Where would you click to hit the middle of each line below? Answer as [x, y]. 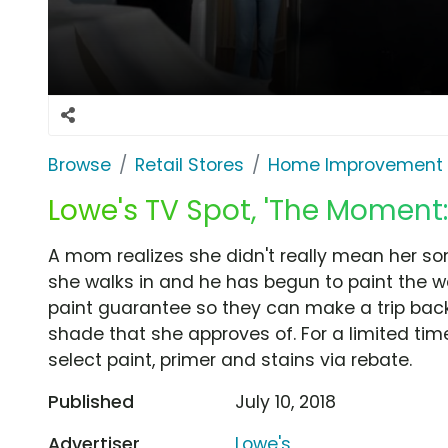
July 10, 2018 [286, 401]
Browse [79, 164]
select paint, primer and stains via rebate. [230, 359]
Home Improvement [355, 164]
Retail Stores [189, 164]
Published [91, 401]
